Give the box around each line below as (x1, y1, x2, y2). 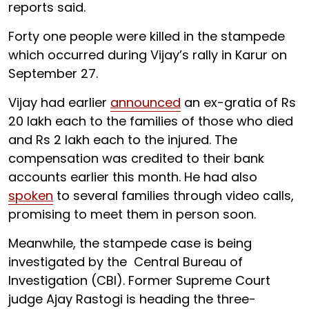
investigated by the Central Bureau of (8, 252, 243, 270)
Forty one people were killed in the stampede (8, 27, 285, 45)
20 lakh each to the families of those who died (8, 112, 293, 130)
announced (110, 93, 181, 111)
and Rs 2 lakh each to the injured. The (8, 130, 237, 148)
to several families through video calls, (53, 186, 294, 204)
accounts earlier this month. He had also (8, 168, 257, 186)
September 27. (8, 64, 98, 82)
